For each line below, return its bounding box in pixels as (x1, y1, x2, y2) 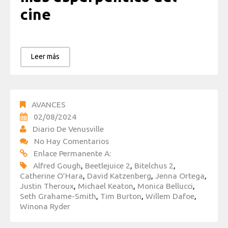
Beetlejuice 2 (85, 160, 130, 170)
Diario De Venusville (33, 124, 104, 133)
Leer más (31, 52, 60, 61)
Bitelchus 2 (134, 160, 174, 170)
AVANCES (32, 99, 66, 109)
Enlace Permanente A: (34, 148, 111, 158)
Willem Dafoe (146, 191, 194, 201)
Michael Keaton (78, 181, 133, 190)
